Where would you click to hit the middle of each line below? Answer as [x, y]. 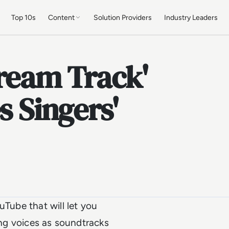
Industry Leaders [191, 17]
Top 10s [24, 17]
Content [62, 17]
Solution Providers [123, 17]
